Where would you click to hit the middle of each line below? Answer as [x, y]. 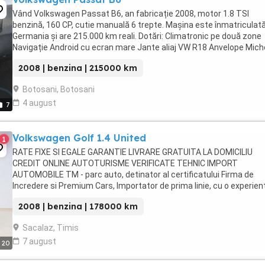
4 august [39, 103]
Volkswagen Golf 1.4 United [79, 138]
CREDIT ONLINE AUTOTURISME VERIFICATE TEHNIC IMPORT [125, 163]
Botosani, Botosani [59, 89]
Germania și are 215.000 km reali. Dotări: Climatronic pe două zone [137, 36]
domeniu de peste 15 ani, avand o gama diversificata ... [115, 197]
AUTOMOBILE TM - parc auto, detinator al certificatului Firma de [133, 174]
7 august [39, 241]
